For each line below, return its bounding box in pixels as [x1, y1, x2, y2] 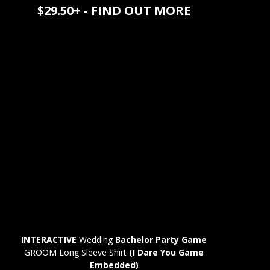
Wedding [77, 234, 116, 246]
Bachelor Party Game [115, 234, 207, 246]
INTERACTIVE [21, 234, 77, 246]
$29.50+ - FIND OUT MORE [37, 2, 191, 19]
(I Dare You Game [129, 246, 204, 259]
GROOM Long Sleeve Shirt [24, 246, 130, 259]
